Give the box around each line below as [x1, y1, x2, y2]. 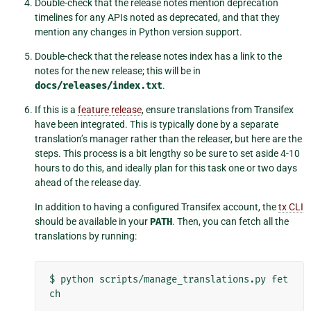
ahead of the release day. [35, 177, 142, 189]
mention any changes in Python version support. [35, 26, 242, 38]
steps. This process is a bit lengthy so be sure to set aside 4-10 [35, 148, 300, 160]
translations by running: [35, 230, 137, 242]
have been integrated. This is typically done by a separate [35, 119, 278, 131]
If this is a [35, 104, 78, 116]
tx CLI [278, 201, 303, 213]
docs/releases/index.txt [35, 80, 162, 92]
